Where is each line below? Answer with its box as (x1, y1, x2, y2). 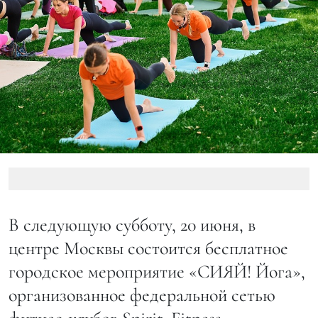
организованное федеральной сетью (9, 284, 275, 307)
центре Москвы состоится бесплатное (9, 237, 288, 260)
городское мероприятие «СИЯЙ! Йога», (9, 261, 305, 283)
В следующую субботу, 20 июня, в (9, 214, 256, 236)
